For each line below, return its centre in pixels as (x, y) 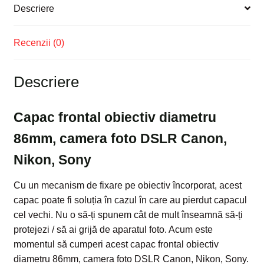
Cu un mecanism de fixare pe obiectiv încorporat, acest (127, 185)
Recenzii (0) (39, 42)
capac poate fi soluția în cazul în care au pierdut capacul (130, 200)
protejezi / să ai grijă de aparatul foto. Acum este (113, 229)
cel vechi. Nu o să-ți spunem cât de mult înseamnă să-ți (128, 214)
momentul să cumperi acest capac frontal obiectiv (116, 244)
